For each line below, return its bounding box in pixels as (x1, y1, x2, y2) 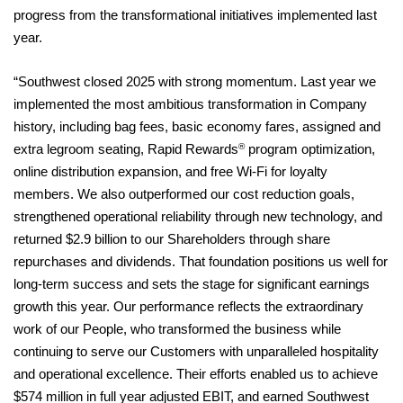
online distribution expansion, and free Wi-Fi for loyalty (13, 164, 327, 179)
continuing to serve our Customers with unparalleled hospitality (13, 344, 379, 359)
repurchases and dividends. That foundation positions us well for (13, 254, 388, 269)
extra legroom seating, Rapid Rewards (13, 141, 238, 157)
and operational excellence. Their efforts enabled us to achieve (13, 366, 378, 381)
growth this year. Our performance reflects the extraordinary (13, 299, 363, 314)
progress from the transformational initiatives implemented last (13, 7, 377, 22)
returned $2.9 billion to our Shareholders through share (13, 231, 330, 246)
